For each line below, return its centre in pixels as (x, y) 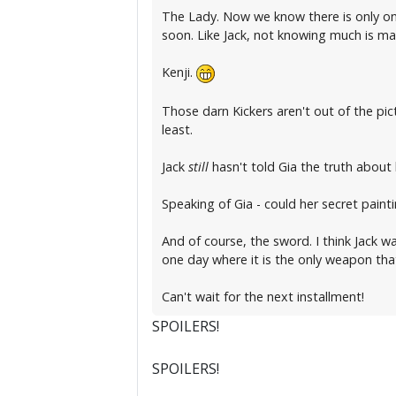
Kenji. (179, 72)
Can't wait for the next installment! (263, 296)
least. (177, 129)
